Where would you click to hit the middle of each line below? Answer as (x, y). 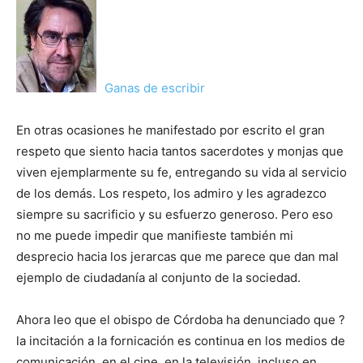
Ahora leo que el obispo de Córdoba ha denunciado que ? (181, 320)
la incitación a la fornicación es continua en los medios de (181, 341)
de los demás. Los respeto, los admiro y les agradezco (171, 194)
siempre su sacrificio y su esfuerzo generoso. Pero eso (175, 215)
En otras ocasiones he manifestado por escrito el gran (171, 130)
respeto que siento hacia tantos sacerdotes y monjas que (180, 152)
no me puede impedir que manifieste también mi (155, 236)
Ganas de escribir (155, 88)
